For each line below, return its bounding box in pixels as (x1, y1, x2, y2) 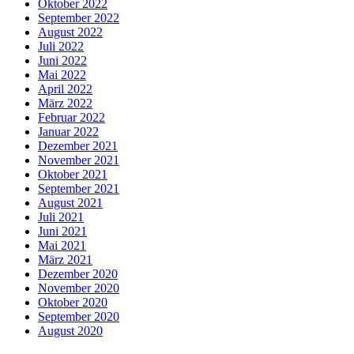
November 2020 (38, 281, 119, 295)
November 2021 (38, 153, 119, 167)
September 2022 (38, 10, 119, 24)
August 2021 (38, 195, 103, 209)
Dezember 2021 (38, 138, 118, 153)
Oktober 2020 (38, 295, 107, 309)
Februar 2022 (38, 110, 105, 124)
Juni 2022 (38, 53, 87, 67)
